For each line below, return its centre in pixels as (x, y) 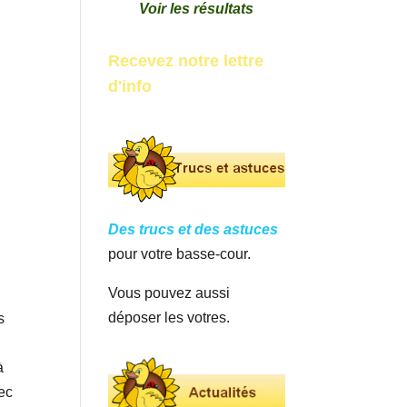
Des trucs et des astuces (194, 230)
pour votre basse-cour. (180, 254)
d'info (130, 86)
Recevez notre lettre (186, 60)
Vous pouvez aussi (169, 293)
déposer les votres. (169, 318)
